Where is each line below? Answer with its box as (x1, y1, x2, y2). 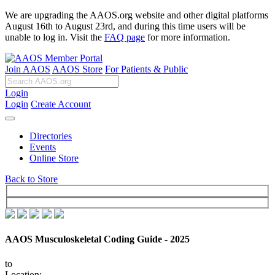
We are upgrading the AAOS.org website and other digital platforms (5, 10, 268, 20)
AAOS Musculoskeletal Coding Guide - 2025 (5, 234, 190, 245)
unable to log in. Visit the (5, 32, 104, 42)
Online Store (29, 153, 79, 163)
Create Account (31, 99, 91, 109)
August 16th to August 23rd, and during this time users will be (5, 21, 246, 31)
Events (29, 142, 56, 152)
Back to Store (5, 174, 58, 184)
